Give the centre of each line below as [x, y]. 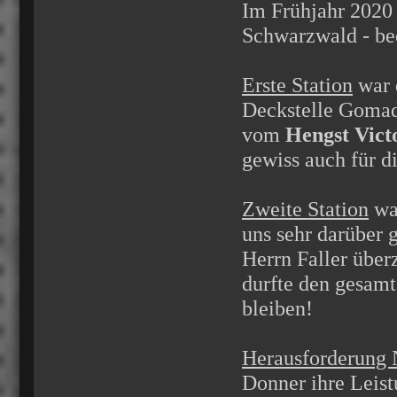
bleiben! [277, 308]
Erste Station [297, 85]
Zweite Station [305, 209]
